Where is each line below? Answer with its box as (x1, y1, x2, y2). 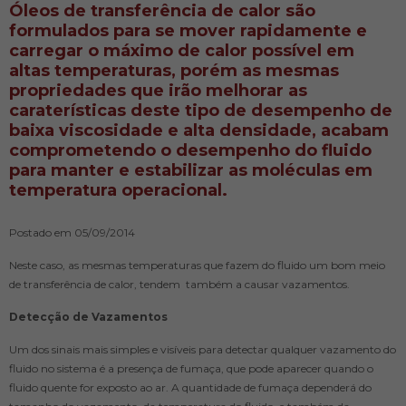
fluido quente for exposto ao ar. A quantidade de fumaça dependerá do (9, 380, 372, 394)
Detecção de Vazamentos (9, 309, 168, 324)
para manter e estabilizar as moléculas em (9, 159, 372, 180)
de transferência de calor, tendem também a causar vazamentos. (9, 276, 350, 291)
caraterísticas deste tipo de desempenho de (9, 100, 392, 121)
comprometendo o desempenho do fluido (9, 140, 372, 160)
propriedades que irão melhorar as (9, 80, 307, 101)
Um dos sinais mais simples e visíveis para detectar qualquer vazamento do (9, 342, 396, 356)
